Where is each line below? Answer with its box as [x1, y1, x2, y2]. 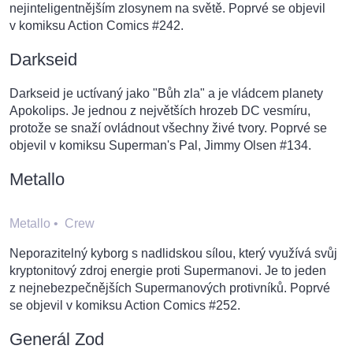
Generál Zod [9, 329, 104, 350]
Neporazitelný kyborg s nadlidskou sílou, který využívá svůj [9, 247, 337, 261]
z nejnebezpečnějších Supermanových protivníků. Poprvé [9, 281, 330, 295]
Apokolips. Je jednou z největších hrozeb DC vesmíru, [9, 104, 310, 118]
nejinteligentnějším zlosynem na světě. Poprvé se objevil [9, 2, 325, 16]
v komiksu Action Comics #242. [9, 19, 184, 33]
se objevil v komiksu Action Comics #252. [9, 299, 240, 313]
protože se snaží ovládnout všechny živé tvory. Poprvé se [9, 121, 327, 136]
